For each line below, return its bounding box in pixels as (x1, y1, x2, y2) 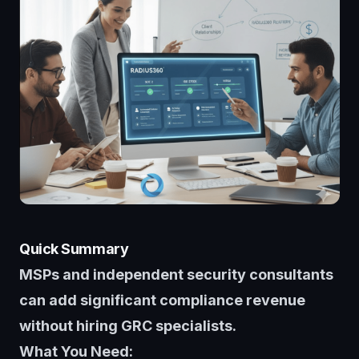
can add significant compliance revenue (19, 291, 305, 309)
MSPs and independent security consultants (19, 265, 333, 283)
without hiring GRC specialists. (19, 317, 236, 334)
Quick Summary (19, 240, 129, 257)
